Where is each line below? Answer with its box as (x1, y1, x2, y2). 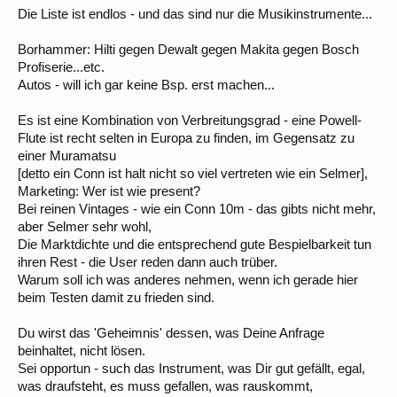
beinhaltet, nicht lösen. (18, 343, 145, 358)
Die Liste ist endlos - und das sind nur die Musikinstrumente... (18, 6, 372, 21)
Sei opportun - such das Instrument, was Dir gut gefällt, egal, (18, 361, 365, 376)
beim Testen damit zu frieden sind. (18, 290, 214, 305)
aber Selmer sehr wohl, (18, 219, 152, 234)
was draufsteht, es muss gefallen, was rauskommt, (18, 378, 313, 393)
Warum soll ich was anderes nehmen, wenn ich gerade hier (18, 272, 358, 287)
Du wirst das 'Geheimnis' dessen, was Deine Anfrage (18, 325, 324, 340)
